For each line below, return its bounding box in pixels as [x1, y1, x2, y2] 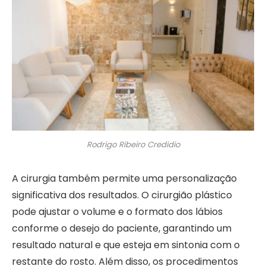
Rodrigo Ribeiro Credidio [86, 138, 180, 150]
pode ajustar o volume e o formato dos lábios [12, 204, 223, 218]
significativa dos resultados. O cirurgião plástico [12, 188, 232, 202]
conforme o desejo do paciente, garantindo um [12, 221, 232, 235]
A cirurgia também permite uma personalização [12, 171, 237, 185]
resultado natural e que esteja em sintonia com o [12, 237, 240, 252]
